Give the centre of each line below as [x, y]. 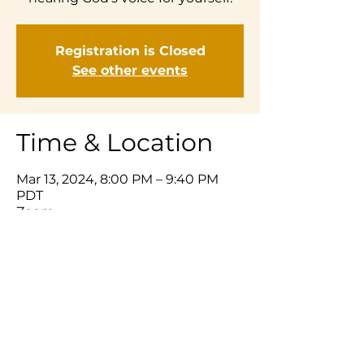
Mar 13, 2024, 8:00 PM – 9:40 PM [117, 179]
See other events [130, 70]
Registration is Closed [130, 51]
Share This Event [117, 265]
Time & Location [115, 143]
